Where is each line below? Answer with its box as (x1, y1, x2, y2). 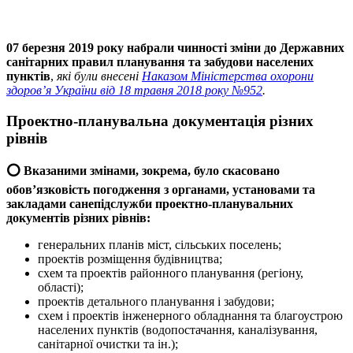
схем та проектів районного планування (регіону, (38, 266, 303, 281)
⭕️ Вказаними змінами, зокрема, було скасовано (6, 164, 280, 178)
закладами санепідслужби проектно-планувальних (6, 197, 293, 211)
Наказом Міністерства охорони (142, 69, 314, 83)
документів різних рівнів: (6, 211, 150, 225)
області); (38, 281, 84, 295)
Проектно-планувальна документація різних (6, 112, 314, 129)
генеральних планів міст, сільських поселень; (38, 238, 281, 252)
